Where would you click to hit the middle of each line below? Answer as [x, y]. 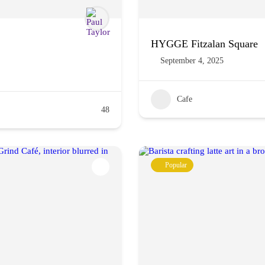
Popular [176, 165]
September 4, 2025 [192, 61]
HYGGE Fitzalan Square [204, 44]
